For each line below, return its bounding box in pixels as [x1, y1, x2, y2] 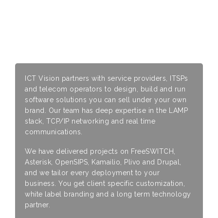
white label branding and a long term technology [25, 190, 191, 198]
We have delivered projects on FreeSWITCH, [25, 147, 176, 155]
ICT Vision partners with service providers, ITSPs [25, 74, 188, 82]
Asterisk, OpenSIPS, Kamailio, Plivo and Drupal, [25, 158, 182, 166]
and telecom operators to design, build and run [25, 85, 186, 93]
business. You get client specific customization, [25, 180, 185, 187]
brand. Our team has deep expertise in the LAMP [25, 107, 188, 114]
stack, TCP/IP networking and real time [25, 117, 156, 125]
